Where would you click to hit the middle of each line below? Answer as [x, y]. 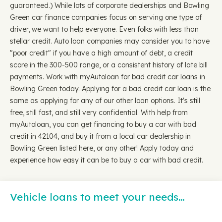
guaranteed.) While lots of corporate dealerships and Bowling [110, 5]
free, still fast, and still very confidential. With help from [99, 112]
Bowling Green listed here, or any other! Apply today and [102, 148]
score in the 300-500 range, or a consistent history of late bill [109, 65]
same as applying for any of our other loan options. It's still [105, 101]
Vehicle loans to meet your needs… [97, 197]
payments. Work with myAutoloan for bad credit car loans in [108, 77]
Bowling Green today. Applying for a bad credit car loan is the [110, 89]
